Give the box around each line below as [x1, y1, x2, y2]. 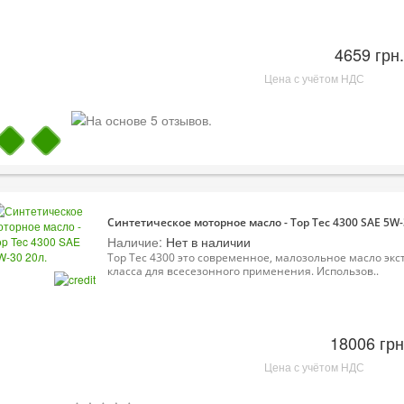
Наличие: [107, 232, 162, 251]
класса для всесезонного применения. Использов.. [107, 262, 379, 279]
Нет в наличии [162, 232, 251, 251]
